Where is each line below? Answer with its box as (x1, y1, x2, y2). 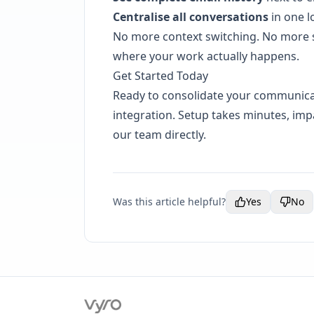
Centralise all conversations (113, 9, 268, 25)
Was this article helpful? (113, 195, 226, 208)
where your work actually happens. (113, 48, 299, 64)
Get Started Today (113, 68, 208, 83)
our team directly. (113, 127, 206, 142)
